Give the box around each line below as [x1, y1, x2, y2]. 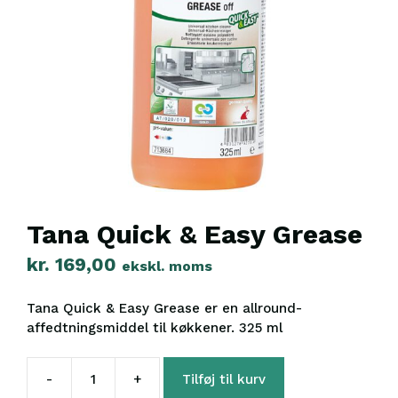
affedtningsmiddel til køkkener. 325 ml [27, 319, 283, 336]
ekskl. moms [122, 258, 212, 275]
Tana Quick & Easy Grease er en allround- [27, 299, 302, 316]
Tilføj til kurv [182, 371, 266, 387]
